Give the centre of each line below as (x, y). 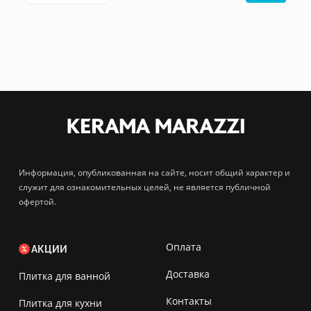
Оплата (184, 247)
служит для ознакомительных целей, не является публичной (145, 187)
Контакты (189, 301)
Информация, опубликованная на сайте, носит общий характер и (154, 173)
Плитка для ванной (65, 276)
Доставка (188, 274)
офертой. (37, 202)
